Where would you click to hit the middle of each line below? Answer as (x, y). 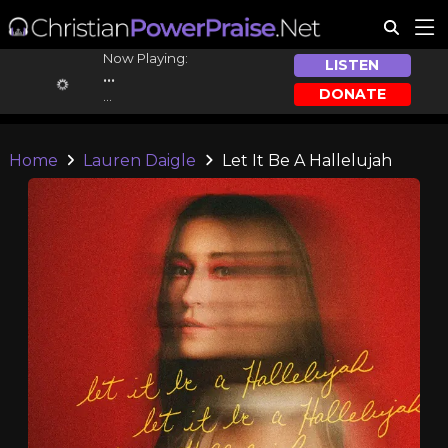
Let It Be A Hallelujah (304, 160)
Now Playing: (145, 58)
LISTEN (352, 65)
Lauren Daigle (140, 160)
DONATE (352, 93)
